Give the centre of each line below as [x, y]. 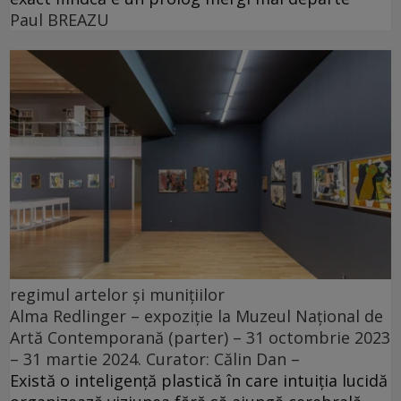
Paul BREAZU [60, 20]
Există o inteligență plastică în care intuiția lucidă [199, 380]
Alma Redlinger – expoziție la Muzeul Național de [196, 316]
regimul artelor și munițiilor [117, 294]
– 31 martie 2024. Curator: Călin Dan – [155, 358]
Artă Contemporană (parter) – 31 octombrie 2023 [200, 337]
